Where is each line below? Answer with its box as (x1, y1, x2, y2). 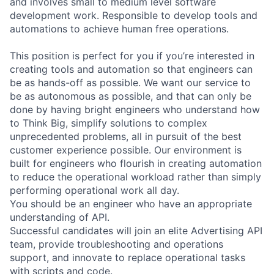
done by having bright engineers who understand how (10, 103, 260, 116)
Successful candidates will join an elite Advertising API (10, 224, 262, 237)
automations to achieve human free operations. (10, 22, 229, 35)
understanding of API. (10, 210, 109, 223)
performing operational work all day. (10, 183, 179, 196)
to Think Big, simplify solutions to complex (10, 116, 207, 129)
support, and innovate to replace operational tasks (10, 251, 245, 264)
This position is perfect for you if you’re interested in (10, 49, 254, 62)
